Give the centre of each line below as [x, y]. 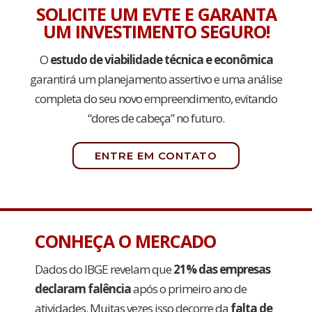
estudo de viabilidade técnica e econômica [161, 60]
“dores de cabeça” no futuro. [156, 118]
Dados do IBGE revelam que [104, 269]
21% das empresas [222, 269]
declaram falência [83, 289]
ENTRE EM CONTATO [156, 156]
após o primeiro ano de [189, 289]
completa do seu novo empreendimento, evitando [156, 99]
